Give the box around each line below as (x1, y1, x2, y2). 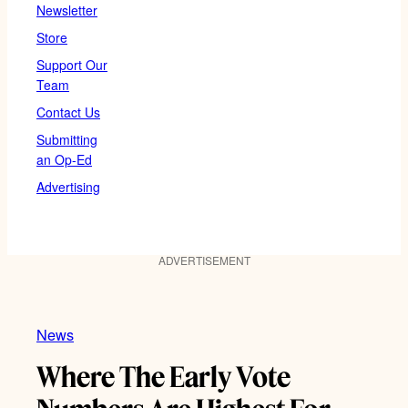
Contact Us (36, 102, 100, 121)
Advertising (36, 177, 100, 196)
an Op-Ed (36, 149, 92, 168)
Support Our (36, 55, 107, 74)
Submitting (36, 129, 97, 148)
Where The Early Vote (36, 359, 291, 394)
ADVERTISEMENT (158, 251, 250, 268)
